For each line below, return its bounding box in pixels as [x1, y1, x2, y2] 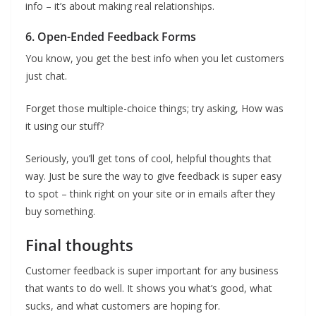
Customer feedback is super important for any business [25, 264, 279, 277]
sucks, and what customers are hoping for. [25, 299, 220, 312]
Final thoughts [25, 234, 133, 255]
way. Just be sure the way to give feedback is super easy [25, 169, 281, 183]
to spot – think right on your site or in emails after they [25, 187, 275, 200]
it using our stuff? [25, 119, 104, 133]
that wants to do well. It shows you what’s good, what [25, 281, 272, 295]
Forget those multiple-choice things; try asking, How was [25, 102, 284, 115]
